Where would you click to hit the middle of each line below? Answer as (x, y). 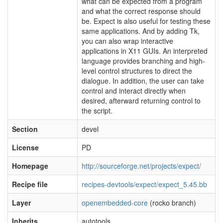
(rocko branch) (172, 203)
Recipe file (30, 184)
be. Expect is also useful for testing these (146, 21)
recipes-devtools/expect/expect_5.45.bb (144, 184)
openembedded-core (115, 203)
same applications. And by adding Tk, (141, 31)
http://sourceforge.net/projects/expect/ (141, 166)
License (25, 147)
